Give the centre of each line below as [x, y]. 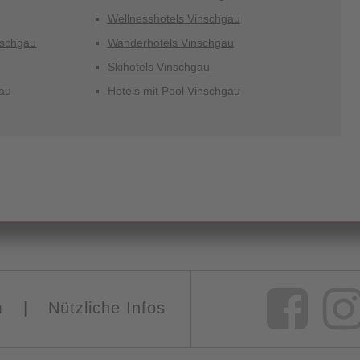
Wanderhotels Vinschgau [170, 43]
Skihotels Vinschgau [158, 67]
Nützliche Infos [106, 308]
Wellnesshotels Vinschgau [174, 19]
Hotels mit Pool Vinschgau [174, 91]
